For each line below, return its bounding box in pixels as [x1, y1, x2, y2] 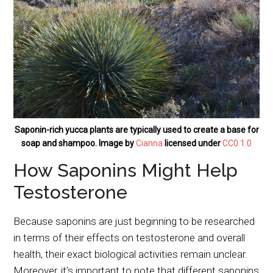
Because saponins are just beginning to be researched [13, 214, 255, 227]
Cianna [136, 138, 163, 148]
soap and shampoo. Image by [21, 138, 136, 148]
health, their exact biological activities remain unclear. [13, 247, 248, 260]
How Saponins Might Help [13, 159, 238, 181]
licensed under [163, 138, 222, 148]
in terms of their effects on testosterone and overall [13, 231, 246, 244]
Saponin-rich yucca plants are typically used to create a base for [14, 124, 259, 135]
